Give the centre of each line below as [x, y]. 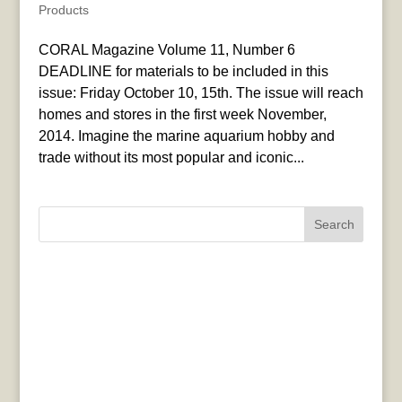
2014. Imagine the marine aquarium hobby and [186, 136]
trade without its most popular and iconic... [171, 158]
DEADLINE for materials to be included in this [183, 72]
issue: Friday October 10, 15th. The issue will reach [201, 93]
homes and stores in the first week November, [182, 115]
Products [63, 10]
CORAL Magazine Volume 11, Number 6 [166, 50]
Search [334, 225]
